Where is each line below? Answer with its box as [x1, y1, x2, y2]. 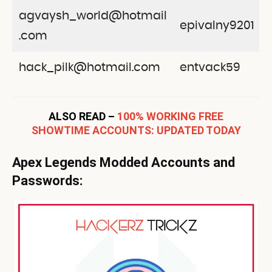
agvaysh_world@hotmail [18, 10, 167, 22]
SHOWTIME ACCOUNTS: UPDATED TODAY [31, 123, 241, 137]
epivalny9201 [179, 19, 254, 32]
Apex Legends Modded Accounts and [12, 154, 235, 170]
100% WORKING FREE [117, 109, 223, 123]
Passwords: [12, 172, 83, 188]
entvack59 [179, 61, 240, 73]
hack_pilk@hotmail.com [18, 61, 160, 73]
